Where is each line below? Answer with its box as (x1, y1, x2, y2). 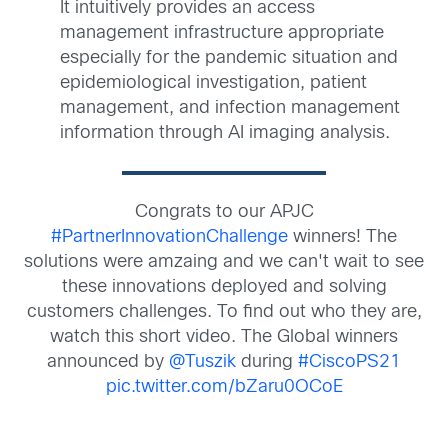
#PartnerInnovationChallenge (51, 228, 288, 246)
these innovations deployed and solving (61, 278, 387, 296)
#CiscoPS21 (298, 353, 401, 371)
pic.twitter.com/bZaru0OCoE (105, 378, 343, 396)
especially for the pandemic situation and (60, 49, 398, 67)
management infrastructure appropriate (60, 24, 384, 42)
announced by (47, 353, 169, 371)
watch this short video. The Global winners (50, 328, 398, 346)
